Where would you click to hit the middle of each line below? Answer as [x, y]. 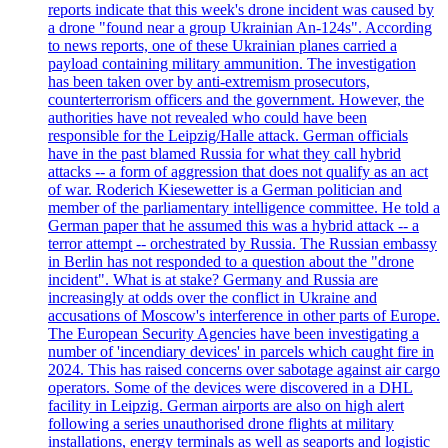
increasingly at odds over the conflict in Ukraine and [212, 297]
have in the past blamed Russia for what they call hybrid [224, 153]
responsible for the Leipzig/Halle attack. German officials [228, 135]
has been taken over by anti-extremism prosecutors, [209, 81]
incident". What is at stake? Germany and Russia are [213, 279]
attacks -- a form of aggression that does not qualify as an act [238, 171]
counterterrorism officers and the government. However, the [236, 99]
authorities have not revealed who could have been [207, 117]
